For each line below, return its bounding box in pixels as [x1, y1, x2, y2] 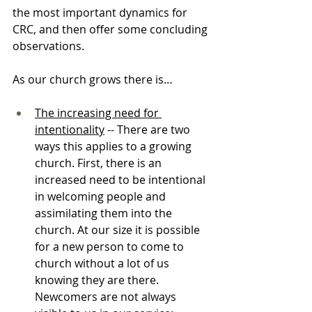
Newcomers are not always [35, 288, 179, 304]
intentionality [35, 121, 104, 137]
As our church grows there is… [13, 71, 173, 87]
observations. [13, 38, 84, 54]
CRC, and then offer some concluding [13, 21, 210, 37]
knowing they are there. [35, 272, 162, 288]
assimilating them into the [35, 205, 175, 221]
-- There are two [104, 121, 193, 137]
